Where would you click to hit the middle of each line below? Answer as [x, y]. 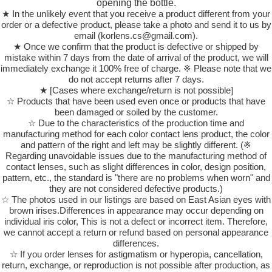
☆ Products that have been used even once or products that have [136, 101]
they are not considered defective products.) [136, 189]
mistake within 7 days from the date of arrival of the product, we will [136, 58]
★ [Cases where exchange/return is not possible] [136, 90]
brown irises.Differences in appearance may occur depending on [136, 211]
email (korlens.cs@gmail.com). [136, 36]
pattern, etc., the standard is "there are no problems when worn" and [136, 178]
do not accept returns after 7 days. [136, 80]
